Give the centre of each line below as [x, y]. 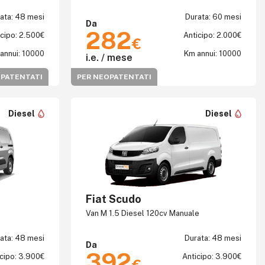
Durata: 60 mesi [213, 17]
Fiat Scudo [113, 199]
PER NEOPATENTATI [114, 77]
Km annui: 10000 [213, 54]
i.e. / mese [109, 58]
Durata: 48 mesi [213, 238]
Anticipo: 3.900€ [212, 256]
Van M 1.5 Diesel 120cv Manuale [142, 213]
